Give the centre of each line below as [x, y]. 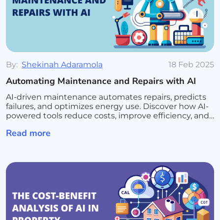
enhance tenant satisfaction [61, 125]
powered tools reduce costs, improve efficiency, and [108, 116]
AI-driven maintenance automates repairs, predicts [106, 97]
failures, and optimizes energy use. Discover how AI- [107, 106]
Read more [29, 133]
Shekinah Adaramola [62, 65]
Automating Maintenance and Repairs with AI [101, 81]
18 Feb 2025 [191, 65]
